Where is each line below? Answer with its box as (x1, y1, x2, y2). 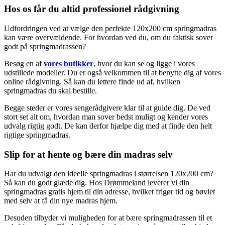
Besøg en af (4, 59, 44, 68)
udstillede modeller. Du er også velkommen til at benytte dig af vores (4, 68, 221, 77)
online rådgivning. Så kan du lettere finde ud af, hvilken (4, 77, 180, 86)
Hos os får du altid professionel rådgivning (4, 4, 179, 15)
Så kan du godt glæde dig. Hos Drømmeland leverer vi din (4, 178, 189, 187)
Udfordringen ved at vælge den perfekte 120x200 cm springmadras (4, 24, 216, 33)
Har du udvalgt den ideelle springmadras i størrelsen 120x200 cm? (4, 169, 213, 178)
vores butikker (44, 59, 93, 68)
